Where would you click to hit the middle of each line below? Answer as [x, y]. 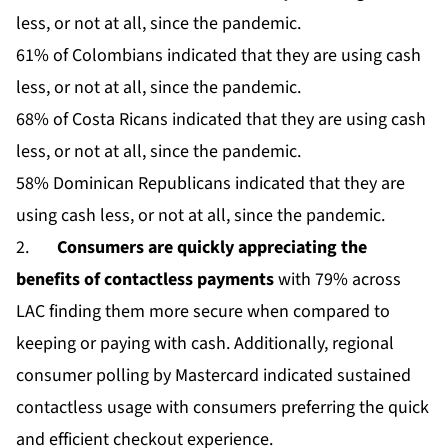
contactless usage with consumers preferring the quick [222, 408]
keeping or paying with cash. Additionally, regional [205, 344]
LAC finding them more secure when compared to [203, 312]
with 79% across [339, 280]
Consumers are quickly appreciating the [212, 248]
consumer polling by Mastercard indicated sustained [213, 376]
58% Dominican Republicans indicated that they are [210, 184]
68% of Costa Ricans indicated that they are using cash [221, 120]
